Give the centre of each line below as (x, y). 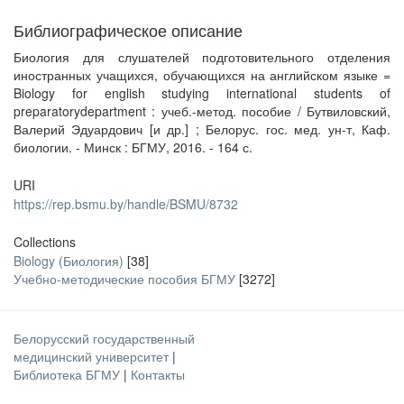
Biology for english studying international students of (202, 93)
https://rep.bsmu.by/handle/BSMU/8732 (126, 204)
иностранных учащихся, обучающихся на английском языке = (202, 75)
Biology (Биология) (69, 261)
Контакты (158, 374)
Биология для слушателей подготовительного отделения (202, 57)
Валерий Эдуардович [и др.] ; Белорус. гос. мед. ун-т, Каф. (202, 129)
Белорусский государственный (104, 338)
